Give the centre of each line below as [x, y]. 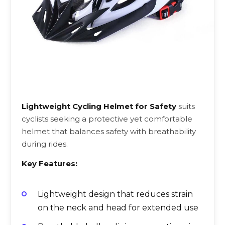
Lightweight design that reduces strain [115, 194]
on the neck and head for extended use [118, 208]
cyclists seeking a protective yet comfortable [107, 119]
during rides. [45, 144]
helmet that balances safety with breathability [109, 132]
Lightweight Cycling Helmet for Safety [99, 106]
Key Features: [49, 164]
